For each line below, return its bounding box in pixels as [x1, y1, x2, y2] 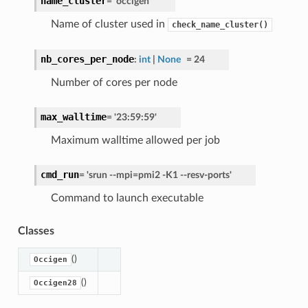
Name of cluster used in [50, 18, 168, 30]
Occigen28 [33, 278, 77, 287]
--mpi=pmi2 [109, 169, 160, 180]
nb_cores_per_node [40, 53, 134, 65]
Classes [17, 225, 54, 236]
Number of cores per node [50, 76, 177, 88]
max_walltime [40, 111, 107, 122]
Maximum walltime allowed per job [50, 134, 220, 146]
